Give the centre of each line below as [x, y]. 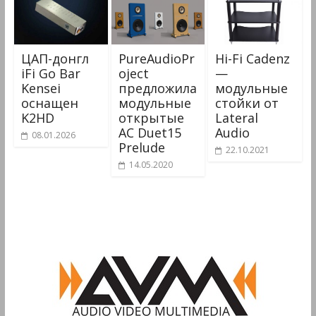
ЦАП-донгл [55, 59]
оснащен [49, 103]
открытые [151, 118]
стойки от [247, 103]
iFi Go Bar [50, 74]
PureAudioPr [156, 59]
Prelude [141, 148]
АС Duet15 [150, 133]
